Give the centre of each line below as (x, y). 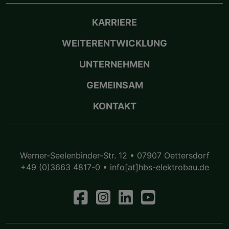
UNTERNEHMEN (114, 64)
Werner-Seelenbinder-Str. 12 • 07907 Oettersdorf (114, 155)
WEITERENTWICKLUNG (114, 43)
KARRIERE (114, 22)
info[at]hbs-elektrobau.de (159, 167)
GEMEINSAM (114, 85)
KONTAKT (114, 106)
